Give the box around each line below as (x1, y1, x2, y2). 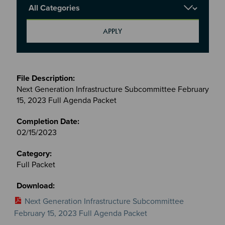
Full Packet (16, 159, 55, 170)
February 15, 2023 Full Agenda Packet (14, 208, 147, 218)
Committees (16, 89, 59, 100)
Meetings (16, 67, 49, 78)
